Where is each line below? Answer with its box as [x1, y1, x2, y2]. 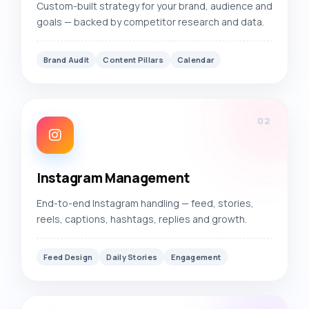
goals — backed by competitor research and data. [37, 15, 264, 28]
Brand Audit [43, 54, 90, 65]
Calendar [177, 54, 215, 65]
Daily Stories [106, 252, 158, 262]
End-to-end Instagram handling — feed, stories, [37, 197, 254, 210]
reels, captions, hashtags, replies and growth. [37, 212, 247, 226]
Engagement [171, 252, 221, 262]
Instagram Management [37, 169, 190, 187]
